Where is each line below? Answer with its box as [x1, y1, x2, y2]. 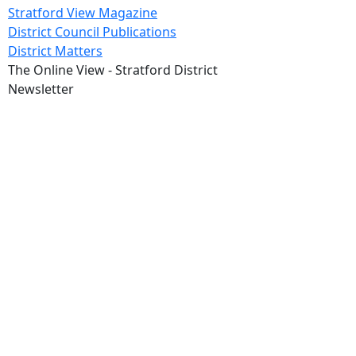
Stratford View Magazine [8, 4, 157, 21]
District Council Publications [8, 23, 176, 41]
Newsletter [8, 80, 74, 98]
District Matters [8, 42, 103, 60]
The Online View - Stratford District [8, 61, 218, 79]
